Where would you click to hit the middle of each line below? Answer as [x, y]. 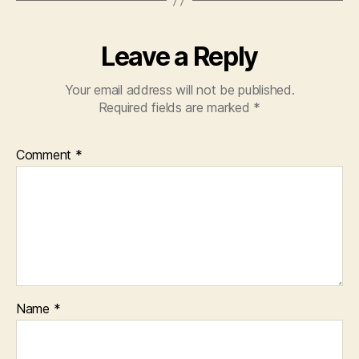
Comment [46, 154]
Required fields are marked [176, 107]
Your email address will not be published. [179, 89]
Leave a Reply [179, 56]
